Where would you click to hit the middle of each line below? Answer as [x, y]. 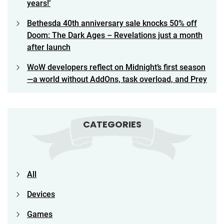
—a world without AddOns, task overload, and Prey [117, 79]
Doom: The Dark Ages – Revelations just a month [115, 35]
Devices [41, 194]
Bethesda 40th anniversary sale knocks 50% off [112, 23]
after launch [49, 47]
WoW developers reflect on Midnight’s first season [116, 67]
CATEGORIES [112, 124]
